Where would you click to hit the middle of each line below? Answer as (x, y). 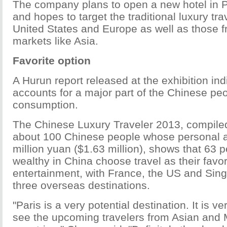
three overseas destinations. (81, 185)
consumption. (45, 105)
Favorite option (52, 61)
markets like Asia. (55, 41)
